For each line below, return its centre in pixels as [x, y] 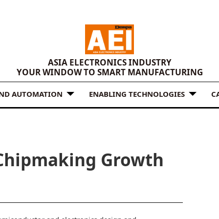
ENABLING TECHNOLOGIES [137, 94]
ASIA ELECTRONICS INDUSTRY [109, 63]
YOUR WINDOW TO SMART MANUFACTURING [109, 72]
